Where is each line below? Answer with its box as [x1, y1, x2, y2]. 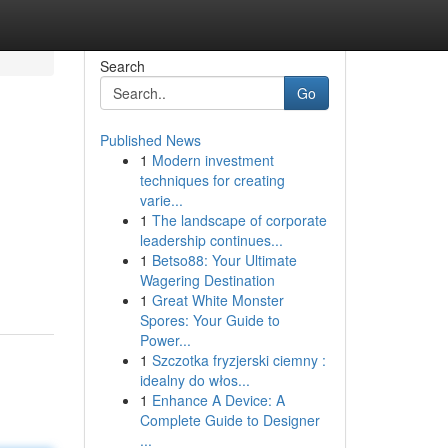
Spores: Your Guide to [139, 310, 280, 330]
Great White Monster [151, 290, 284, 310]
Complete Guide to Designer [139, 410, 320, 430]
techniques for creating [139, 170, 285, 190]
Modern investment [151, 150, 274, 170]
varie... [139, 190, 183, 210]
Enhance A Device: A [151, 390, 285, 410]
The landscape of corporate [151, 210, 327, 230]
